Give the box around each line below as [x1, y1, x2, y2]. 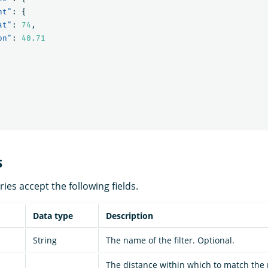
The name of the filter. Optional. [106, 234, 234, 246]
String [33, 234, 57, 246]
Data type [33, 210, 73, 222]
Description [106, 210, 153, 222]
